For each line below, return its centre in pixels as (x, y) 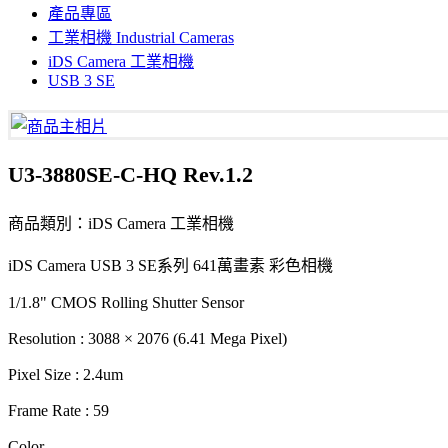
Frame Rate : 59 (58, 410)
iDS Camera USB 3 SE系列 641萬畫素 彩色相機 (170, 265)
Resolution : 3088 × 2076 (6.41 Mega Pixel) (147, 338)
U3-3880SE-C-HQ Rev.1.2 (130, 174)
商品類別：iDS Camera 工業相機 (121, 223)
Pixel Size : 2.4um (65, 374)
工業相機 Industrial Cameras (141, 37)
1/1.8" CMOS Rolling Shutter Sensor (126, 302)
